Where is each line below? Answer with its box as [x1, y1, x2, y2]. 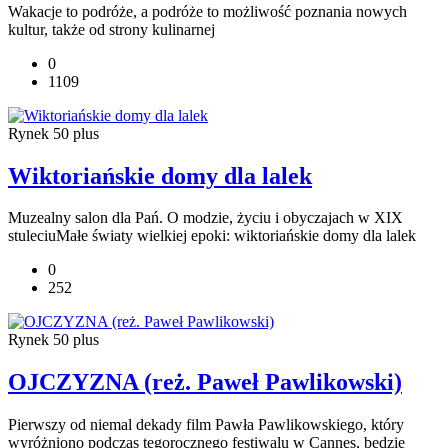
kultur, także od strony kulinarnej [8, 20, 215, 38]
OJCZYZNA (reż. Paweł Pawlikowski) [8, 369, 402, 396]
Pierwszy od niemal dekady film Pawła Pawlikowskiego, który [8, 416, 404, 434]
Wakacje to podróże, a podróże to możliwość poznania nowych [8, 2, 407, 20]
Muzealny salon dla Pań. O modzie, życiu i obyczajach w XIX [8, 209, 403, 227]
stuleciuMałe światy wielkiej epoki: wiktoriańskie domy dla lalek [8, 227, 416, 245]
